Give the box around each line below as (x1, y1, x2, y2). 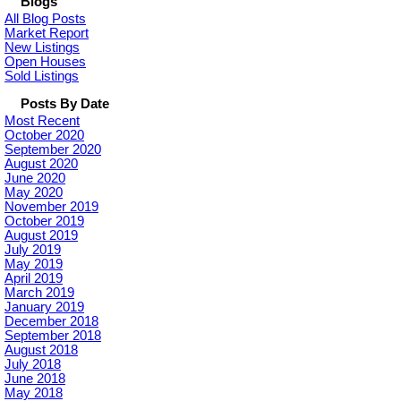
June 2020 (4, 170, 65, 185)
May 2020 (4, 184, 63, 200)
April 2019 (4, 270, 63, 286)
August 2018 (4, 342, 78, 357)
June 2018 (4, 371, 65, 386)
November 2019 (4, 199, 98, 214)
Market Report (4, 25, 89, 40)
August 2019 (4, 227, 78, 243)
